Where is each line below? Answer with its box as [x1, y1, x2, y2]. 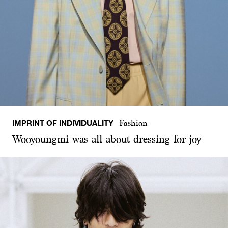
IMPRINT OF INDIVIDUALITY [12, 118, 113, 127]
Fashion [119, 118, 148, 127]
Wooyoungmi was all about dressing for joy [12, 133, 201, 145]
